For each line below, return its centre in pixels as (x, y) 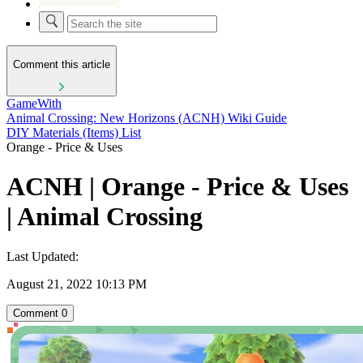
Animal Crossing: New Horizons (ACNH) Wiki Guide (147, 117)
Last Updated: (43, 256)
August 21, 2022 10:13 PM (77, 284)
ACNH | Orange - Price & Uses (177, 187)
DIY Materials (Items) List (74, 132)
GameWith (34, 103)
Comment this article (62, 65)
